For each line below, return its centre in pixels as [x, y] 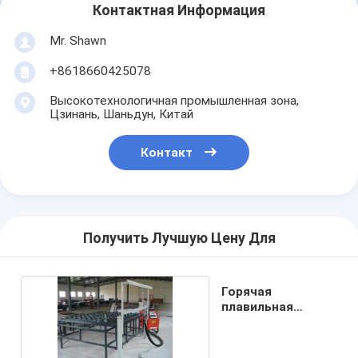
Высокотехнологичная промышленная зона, [174, 100]
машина [247, 322]
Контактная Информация [179, 11]
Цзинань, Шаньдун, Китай [121, 114]
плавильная [258, 306]
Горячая [247, 291]
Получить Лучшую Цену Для [179, 239]
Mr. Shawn [78, 40]
